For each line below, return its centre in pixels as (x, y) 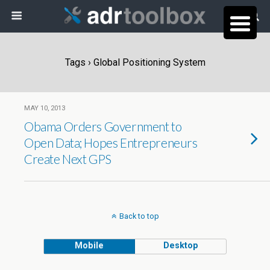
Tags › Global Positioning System (135, 62)
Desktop (181, 246)
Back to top (139, 216)
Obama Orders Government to (103, 126)
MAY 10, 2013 (45, 108)
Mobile (89, 246)
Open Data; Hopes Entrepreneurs (111, 143)
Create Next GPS (68, 159)
